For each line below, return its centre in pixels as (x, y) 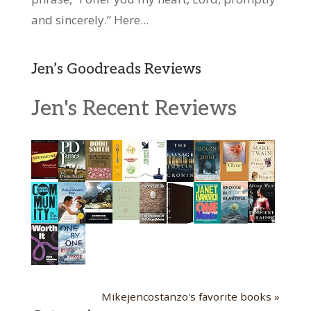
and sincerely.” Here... (90, 20)
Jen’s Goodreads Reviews (116, 69)
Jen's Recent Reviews (134, 109)
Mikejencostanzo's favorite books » (191, 296)
